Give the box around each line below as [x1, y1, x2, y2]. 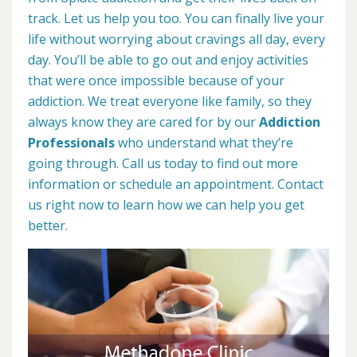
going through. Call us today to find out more [28, 155, 298, 172]
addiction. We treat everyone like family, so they [28, 92, 312, 110]
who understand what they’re [115, 134, 293, 151]
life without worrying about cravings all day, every [28, 30, 325, 48]
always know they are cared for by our [28, 113, 259, 131]
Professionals [28, 134, 115, 151]
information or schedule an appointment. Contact [28, 175, 324, 193]
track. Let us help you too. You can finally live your [28, 10, 324, 27]
